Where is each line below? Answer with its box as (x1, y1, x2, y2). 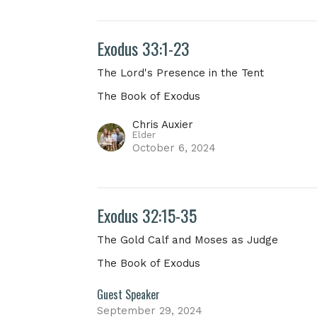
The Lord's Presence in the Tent (97, 66, 265, 79)
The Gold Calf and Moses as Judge (97, 233, 279, 246)
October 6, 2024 (132, 141, 217, 154)
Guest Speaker (97, 285, 161, 303)
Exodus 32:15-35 (97, 202, 197, 228)
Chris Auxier (132, 117, 194, 131)
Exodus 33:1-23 (97, 35, 190, 61)
